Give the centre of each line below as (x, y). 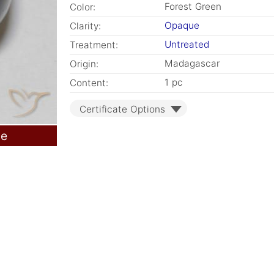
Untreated (187, 44)
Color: (83, 7)
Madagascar (192, 63)
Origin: (84, 64)
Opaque (182, 25)
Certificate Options (122, 109)
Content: (89, 83)
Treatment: (94, 45)
